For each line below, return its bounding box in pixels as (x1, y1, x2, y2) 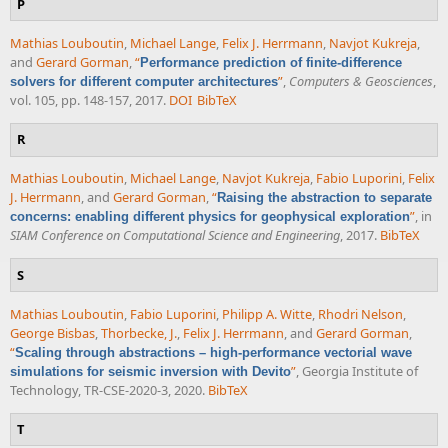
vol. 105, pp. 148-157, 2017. (10, 90, 166, 109)
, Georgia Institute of (296, 361, 418, 380)
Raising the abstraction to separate (217, 190, 432, 206)
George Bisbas (10, 323, 95, 342)
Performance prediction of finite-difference (140, 54, 402, 70)
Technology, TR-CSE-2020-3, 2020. (10, 380, 205, 399)
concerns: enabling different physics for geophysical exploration (10, 209, 410, 225)
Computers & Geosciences (289, 71, 433, 90)
